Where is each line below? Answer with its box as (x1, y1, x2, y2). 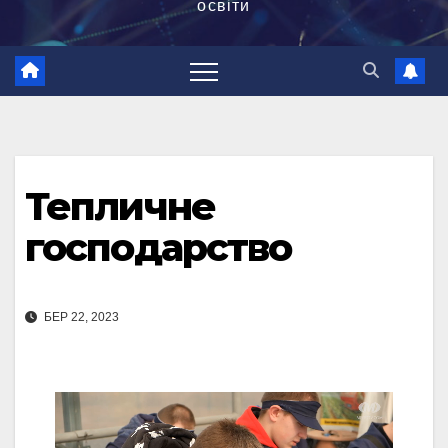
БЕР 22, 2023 (41, 309, 119, 324)
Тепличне (25, 183, 215, 231)
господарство (25, 224, 292, 272)
